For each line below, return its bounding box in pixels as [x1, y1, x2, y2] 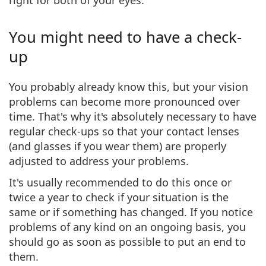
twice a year [9, 189, 69, 204]
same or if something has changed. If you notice [9, 204, 253, 219]
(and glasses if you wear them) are [9, 138, 184, 153]
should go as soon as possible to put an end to [9, 234, 246, 249]
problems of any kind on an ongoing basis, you [9, 219, 246, 234]
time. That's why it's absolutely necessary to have [9, 109, 256, 123]
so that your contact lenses [99, 123, 239, 138]
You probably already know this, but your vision [9, 79, 248, 94]
